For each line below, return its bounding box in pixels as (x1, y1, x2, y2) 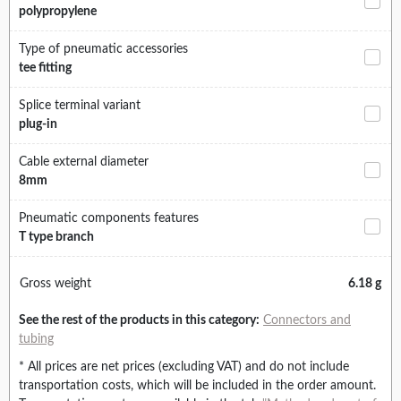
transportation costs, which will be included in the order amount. (19, 380, 376, 393)
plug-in (19, 118, 57, 132)
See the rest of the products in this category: (19, 314, 260, 328)
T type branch (19, 231, 94, 244)
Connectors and (263, 314, 351, 328)
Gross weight (20, 277, 91, 291)
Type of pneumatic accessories (19, 43, 188, 56)
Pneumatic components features (19, 212, 199, 226)
